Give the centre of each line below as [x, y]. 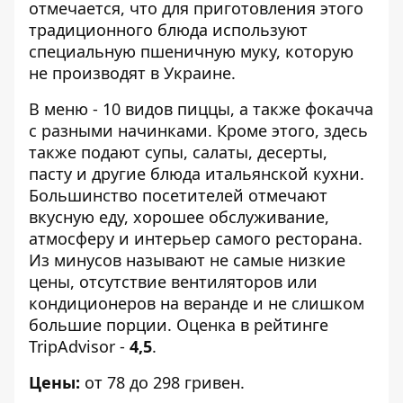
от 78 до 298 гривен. [162, 382]
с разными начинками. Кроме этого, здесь [198, 130]
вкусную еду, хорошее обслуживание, [179, 217]
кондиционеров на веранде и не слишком [197, 303]
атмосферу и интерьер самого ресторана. [196, 238]
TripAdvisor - [79, 346]
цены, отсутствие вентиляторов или [173, 282]
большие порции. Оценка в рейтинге [179, 325]
